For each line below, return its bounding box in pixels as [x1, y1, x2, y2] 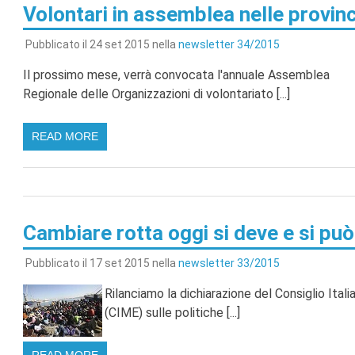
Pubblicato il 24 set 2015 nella [25, 37, 178, 51]
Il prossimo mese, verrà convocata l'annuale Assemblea [22, 67, 330, 82]
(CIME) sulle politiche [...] [104, 305, 240, 321]
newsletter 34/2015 [177, 37, 280, 51]
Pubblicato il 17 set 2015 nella [25, 257, 178, 270]
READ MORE [31, 129, 98, 143]
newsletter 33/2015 [177, 257, 280, 270]
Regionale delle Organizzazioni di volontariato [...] [22, 86, 290, 101]
